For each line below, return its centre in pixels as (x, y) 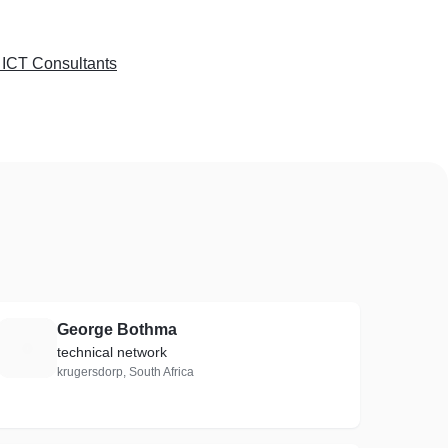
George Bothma (117, 329)
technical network (112, 352)
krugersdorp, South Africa (126, 372)
